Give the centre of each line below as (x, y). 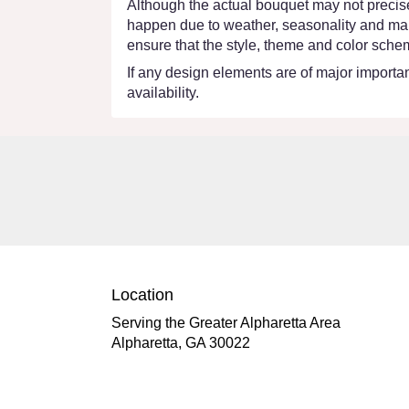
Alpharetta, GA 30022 (181, 342)
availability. (163, 92)
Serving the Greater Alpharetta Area (226, 322)
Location (142, 294)
